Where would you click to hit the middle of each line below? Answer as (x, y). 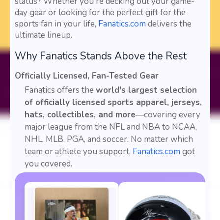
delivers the (169, 24)
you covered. (48, 164)
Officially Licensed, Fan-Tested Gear (87, 76)
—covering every (168, 115)
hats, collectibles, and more (80, 115)
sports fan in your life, (56, 24)
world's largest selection (146, 90)
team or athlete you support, (79, 152)
